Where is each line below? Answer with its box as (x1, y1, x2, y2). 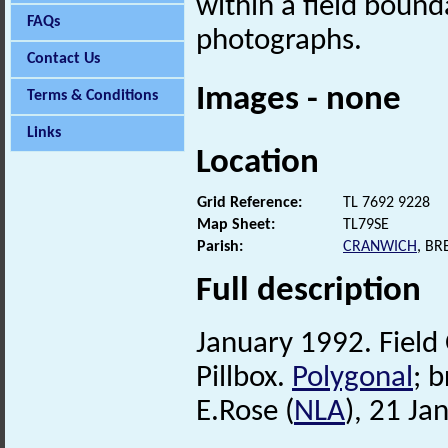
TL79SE (343, 216, 389, 233)
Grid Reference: (197, 194, 302, 211)
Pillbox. (196, 362, 292, 394)
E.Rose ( (196, 396, 294, 428)
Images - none (196, 83, 401, 119)
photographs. (196, 26, 362, 58)
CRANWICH (343, 238, 417, 255)
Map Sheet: (197, 216, 275, 233)
